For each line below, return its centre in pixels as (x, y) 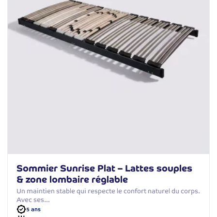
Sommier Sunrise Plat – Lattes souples (104, 169)
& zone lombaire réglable (72, 180)
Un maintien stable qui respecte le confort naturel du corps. (108, 191)
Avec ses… (33, 200)
